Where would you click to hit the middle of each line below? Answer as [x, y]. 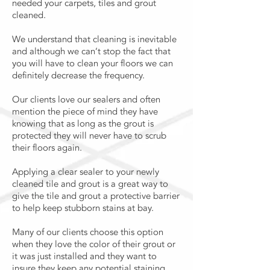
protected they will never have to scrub [89, 136]
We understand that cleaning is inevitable [94, 39]
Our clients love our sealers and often [86, 99]
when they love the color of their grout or [94, 244]
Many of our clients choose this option [88, 232]
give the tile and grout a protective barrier [96, 196]
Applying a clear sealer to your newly [86, 172]
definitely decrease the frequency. [78, 75]
